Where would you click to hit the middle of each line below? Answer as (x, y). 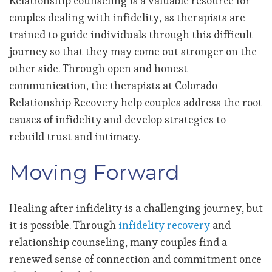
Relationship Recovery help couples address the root (136, 102)
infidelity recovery (164, 225)
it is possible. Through (64, 225)
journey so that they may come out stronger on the (133, 51)
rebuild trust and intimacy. (75, 136)
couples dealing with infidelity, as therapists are (127, 17)
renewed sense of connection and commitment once (135, 259)
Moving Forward (94, 172)
